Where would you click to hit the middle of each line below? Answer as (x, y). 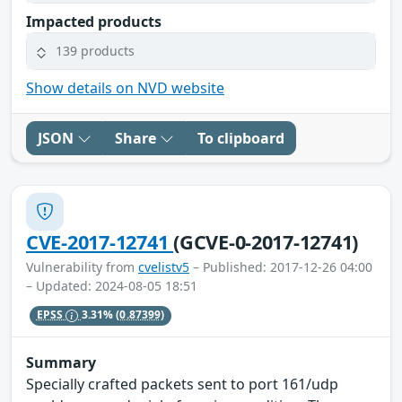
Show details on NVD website (125, 87)
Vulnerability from (82, 267)
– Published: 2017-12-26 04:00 (281, 267)
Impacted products (94, 21)
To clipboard (241, 138)
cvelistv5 (164, 267)
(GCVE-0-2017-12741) (266, 241)
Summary (61, 363)
